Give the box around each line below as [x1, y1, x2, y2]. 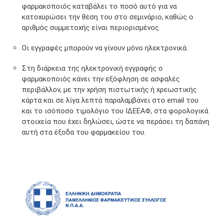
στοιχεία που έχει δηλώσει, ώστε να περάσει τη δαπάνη [22, 117, 209, 126]
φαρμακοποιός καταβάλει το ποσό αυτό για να [22, 1, 177, 11]
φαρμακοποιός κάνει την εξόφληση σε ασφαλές [22, 74, 180, 83]
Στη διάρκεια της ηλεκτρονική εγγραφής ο [22, 63, 163, 73]
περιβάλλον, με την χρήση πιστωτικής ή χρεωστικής [22, 85, 197, 94]
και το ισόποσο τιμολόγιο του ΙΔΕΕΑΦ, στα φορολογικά [22, 106, 208, 115]
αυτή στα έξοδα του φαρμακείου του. [22, 127, 146, 137]
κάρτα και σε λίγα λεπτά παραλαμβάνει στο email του [22, 95, 199, 105]
